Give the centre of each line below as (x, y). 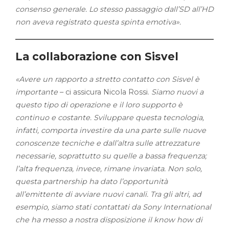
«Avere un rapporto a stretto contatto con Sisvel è (107, 79)
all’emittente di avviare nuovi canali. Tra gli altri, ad (108, 194)
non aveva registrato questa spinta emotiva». (98, 22)
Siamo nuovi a (177, 92)
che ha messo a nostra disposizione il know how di (109, 220)
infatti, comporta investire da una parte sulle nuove (111, 130)
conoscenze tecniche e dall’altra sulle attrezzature (108, 143)
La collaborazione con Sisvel (97, 56)
